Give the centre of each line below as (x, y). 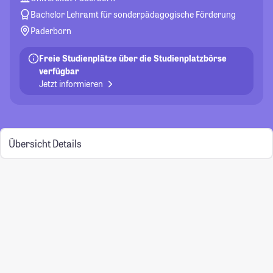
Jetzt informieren (72, 84)
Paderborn (51, 31)
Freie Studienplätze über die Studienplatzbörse (133, 58)
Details (67, 143)
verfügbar (59, 71)
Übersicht (29, 143)
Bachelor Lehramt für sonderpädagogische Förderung (133, 14)
